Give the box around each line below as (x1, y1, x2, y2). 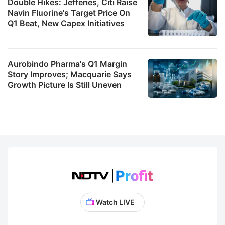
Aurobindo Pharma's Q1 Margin (8, 58, 127, 69)
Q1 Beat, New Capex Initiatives (8, 18, 125, 28)
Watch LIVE (95, 197, 135, 206)
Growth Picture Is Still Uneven (8, 79, 122, 90)
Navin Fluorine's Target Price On (8, 7, 130, 18)
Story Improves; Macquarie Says (8, 69, 132, 79)
